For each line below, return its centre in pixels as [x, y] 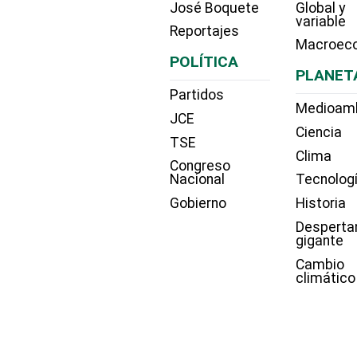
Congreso [200, 166]
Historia [321, 204]
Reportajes [204, 31]
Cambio [320, 264]
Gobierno [198, 204]
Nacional [197, 180]
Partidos [197, 95]
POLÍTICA [204, 62]
